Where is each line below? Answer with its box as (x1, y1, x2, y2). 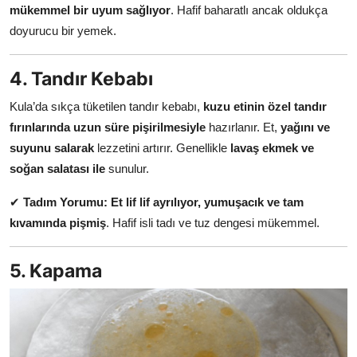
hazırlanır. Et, (206, 120, 280, 134)
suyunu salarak (10, 140, 94, 155)
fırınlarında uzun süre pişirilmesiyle (10, 120, 206, 134)
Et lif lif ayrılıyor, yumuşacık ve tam (111, 194, 304, 209)
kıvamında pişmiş (10, 215, 106, 229)
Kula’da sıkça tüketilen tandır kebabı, (10, 99, 203, 113)
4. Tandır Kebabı (10, 66, 153, 90)
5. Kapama (10, 258, 102, 282)
